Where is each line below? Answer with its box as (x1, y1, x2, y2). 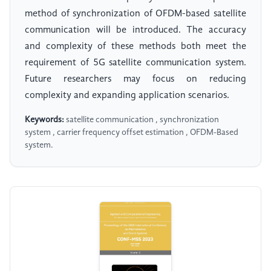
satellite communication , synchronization (64, 116, 219, 125)
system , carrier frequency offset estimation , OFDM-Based (25, 128, 238, 137)
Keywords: (25, 116, 64, 125)
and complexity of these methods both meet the (25, 42, 246, 52)
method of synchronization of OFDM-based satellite (25, 9, 246, 19)
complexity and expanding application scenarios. (25, 91, 229, 101)
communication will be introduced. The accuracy (25, 25, 246, 36)
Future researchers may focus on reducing (25, 74, 246, 85)
